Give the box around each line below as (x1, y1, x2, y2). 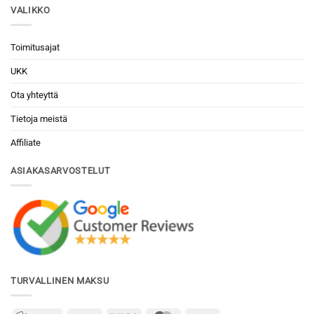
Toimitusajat (11, 41, 60, 53)
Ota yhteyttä (11, 89, 58, 100)
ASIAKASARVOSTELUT (11, 165, 111, 176)
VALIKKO (11, 5, 50, 16)
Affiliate (11, 137, 41, 148)
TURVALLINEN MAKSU (11, 275, 109, 287)
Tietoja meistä (11, 113, 67, 124)
